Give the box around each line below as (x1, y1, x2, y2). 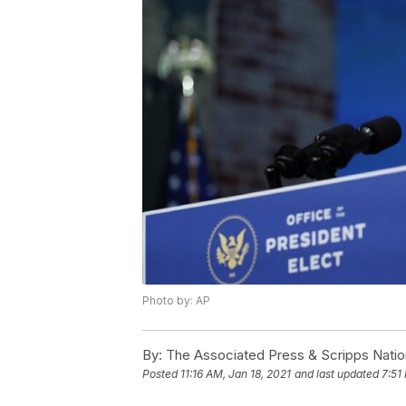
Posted (142, 366, 180, 381)
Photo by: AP (142, 293, 210, 307)
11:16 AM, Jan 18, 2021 (180, 366, 291, 381)
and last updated (295, 366, 379, 381)
